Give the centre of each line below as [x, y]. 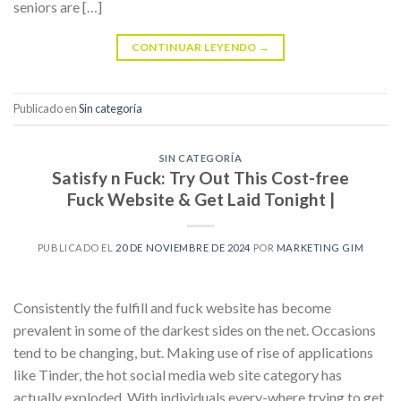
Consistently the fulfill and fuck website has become [172, 308]
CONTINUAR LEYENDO [195, 47]
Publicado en [46, 108]
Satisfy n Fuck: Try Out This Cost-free [200, 178]
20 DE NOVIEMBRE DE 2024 [183, 248]
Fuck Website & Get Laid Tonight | [200, 200]
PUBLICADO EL [77, 248]
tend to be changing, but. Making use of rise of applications [193, 353]
